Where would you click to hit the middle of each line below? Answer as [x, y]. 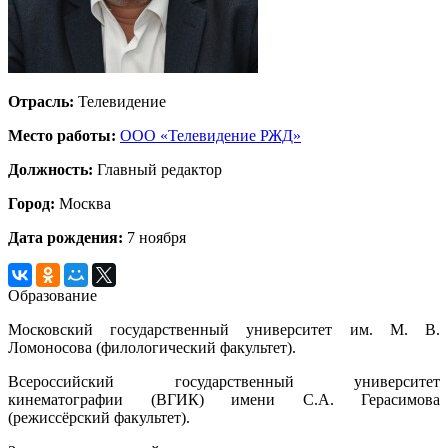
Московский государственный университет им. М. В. [224, 329]
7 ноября [154, 237]
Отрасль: [41, 101]
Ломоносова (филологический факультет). [152, 347]
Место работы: [62, 135]
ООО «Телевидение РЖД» [210, 135]
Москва [83, 203]
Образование [52, 295]
